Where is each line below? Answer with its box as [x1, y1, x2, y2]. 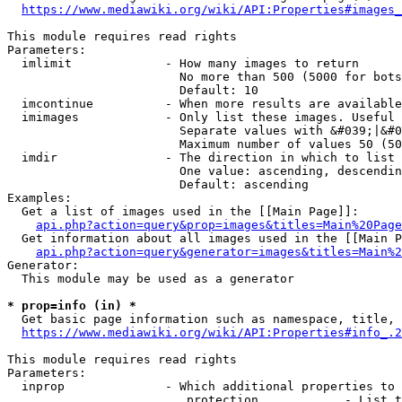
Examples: [7, 191, 72, 205]
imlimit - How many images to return [7, 57, 359, 70]
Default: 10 [7, 83, 258, 97]
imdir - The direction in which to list [7, 151, 395, 164]
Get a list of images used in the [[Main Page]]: [7, 205, 359, 218]
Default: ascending [7, 178, 309, 191]
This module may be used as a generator [7, 272, 294, 285]
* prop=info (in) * [7, 299, 136, 312]
